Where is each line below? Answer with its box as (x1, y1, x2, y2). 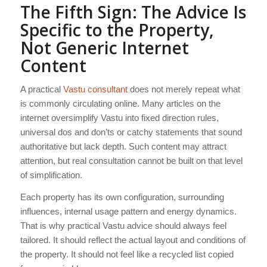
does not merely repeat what (127, 83, 240, 94)
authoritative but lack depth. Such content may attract (20, 141, 226, 151)
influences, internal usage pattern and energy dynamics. (20, 206, 237, 216)
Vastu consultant (63, 83, 128, 94)
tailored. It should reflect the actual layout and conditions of (20, 234, 246, 245)
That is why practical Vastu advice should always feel (20, 220, 226, 231)
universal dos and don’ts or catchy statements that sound (20, 126, 242, 137)
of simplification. (20, 169, 82, 180)
